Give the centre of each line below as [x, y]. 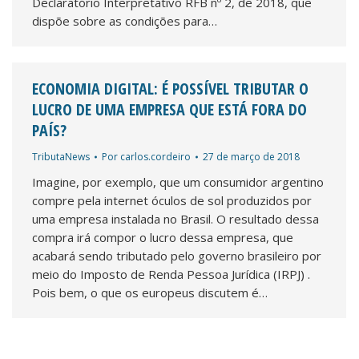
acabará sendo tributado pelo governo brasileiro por [177, 256]
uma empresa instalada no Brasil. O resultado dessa [175, 219]
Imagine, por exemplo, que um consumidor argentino [178, 182]
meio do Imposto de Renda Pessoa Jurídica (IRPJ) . [171, 274]
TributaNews [61, 157]
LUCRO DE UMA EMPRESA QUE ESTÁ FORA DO [169, 109]
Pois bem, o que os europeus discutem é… [150, 292]
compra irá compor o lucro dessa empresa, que [163, 237]
